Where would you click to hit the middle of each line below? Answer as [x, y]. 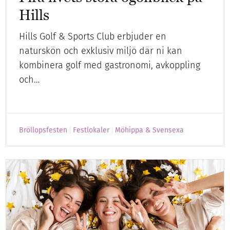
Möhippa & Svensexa [150, 130]
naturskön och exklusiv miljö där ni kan [101, 51]
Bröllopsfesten [43, 130]
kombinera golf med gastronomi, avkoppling [110, 65]
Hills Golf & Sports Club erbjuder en [93, 36]
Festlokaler [91, 130]
